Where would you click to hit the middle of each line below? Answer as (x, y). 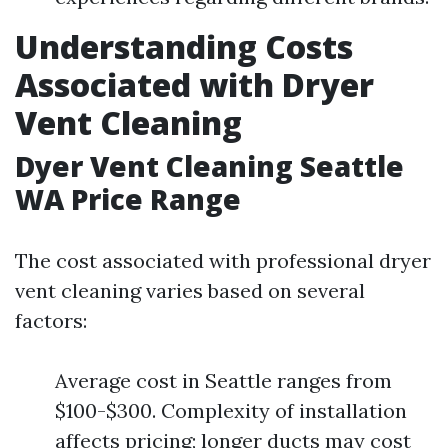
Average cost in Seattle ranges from (223, 381)
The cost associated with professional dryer (223, 261)
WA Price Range (128, 199)
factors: (51, 321)
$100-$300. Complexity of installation (231, 411)
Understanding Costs (184, 47)
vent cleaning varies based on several (190, 291)
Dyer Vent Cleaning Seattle (209, 166)
